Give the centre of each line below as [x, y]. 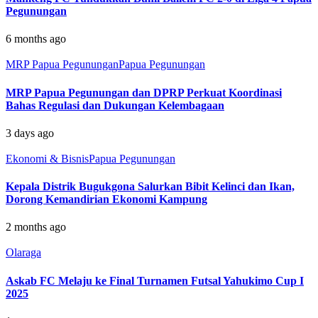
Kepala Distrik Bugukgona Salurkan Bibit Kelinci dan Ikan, [150, 187]
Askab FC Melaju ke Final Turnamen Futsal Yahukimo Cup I [155, 280]
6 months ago [36, 39]
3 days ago [30, 133]
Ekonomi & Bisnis [47, 158]
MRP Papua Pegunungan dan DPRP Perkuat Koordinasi [144, 92]
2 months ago [36, 227]
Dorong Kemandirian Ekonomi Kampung [106, 199]
